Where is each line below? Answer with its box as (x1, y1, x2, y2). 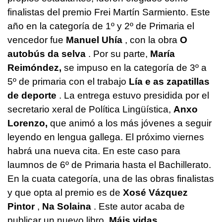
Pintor (7, 201, 35, 212)
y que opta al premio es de (7, 187, 123, 198)
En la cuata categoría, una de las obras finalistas (7, 173, 214, 184)
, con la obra (122, 35, 180, 46)
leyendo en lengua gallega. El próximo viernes (7, 132, 204, 143)
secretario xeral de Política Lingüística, (7, 104, 173, 115)
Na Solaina (42, 201, 91, 212)
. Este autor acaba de (91, 201, 185, 212)
